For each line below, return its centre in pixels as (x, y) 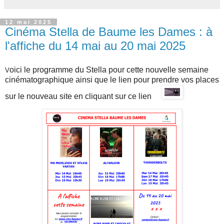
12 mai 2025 (28, 22)
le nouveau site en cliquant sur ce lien (86, 96)
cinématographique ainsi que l (58, 79)
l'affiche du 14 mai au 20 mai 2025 (95, 45)
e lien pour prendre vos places (165, 79)
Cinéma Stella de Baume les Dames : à (109, 31)
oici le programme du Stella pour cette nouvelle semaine (109, 69)
